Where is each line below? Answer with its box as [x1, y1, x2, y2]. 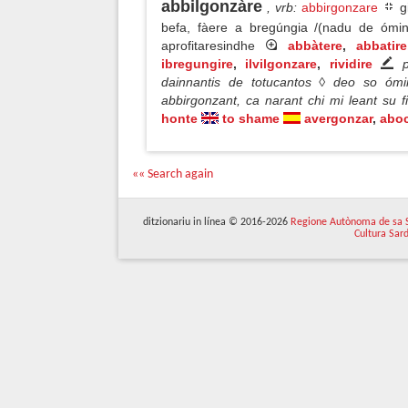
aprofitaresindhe [161, 38, 265, 53]
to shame [222, 111, 280, 126]
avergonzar [304, 111, 372, 126]
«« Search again [132, 168, 213, 181]
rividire [329, 56, 372, 71]
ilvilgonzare [245, 56, 318, 71]
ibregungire [161, 56, 233, 71]
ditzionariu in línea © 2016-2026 [143, 217, 291, 228]
